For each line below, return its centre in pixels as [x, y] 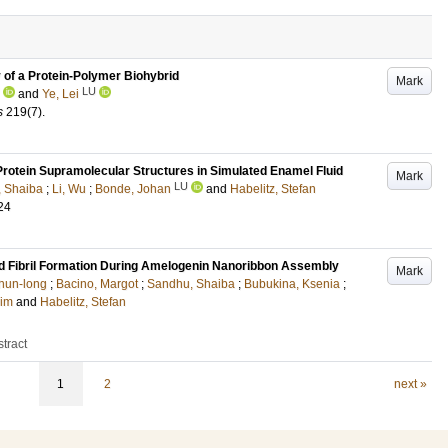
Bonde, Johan [133, 189]
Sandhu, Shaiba [191, 284]
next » [410, 384]
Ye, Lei [60, 94]
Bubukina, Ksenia [292, 284]
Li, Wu [69, 189]
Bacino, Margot [97, 284]
